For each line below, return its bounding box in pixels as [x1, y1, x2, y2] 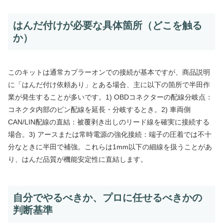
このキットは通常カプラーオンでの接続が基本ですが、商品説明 [8, 68, 210, 76]
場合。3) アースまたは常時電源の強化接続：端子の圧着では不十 [8, 130, 212, 138]
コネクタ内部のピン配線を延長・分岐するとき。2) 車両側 [8, 105, 191, 113]
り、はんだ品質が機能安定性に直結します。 [8, 155, 147, 163]
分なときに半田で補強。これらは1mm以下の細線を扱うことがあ [8, 142, 212, 151]
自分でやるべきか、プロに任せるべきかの [13, 192, 202, 203]
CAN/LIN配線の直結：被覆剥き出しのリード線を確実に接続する [8, 117, 210, 126]
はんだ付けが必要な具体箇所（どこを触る [13, 19, 202, 31]
